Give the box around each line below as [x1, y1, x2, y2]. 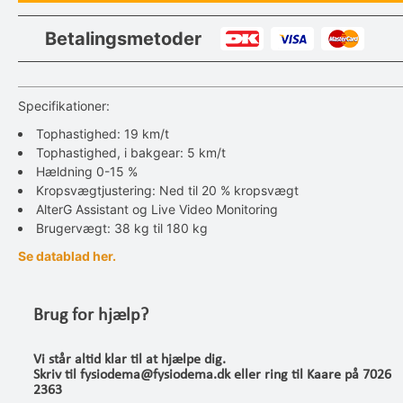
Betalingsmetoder [45, 28, 201, 49]
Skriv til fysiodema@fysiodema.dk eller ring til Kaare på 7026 [33, 368, 391, 382]
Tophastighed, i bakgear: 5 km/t [36, 145, 226, 160]
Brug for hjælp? [33, 307, 148, 325]
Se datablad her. [18, 248, 116, 264]
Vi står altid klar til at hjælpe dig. [33, 353, 226, 367]
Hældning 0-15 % [36, 164, 138, 179]
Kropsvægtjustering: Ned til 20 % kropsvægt [36, 183, 299, 198]
